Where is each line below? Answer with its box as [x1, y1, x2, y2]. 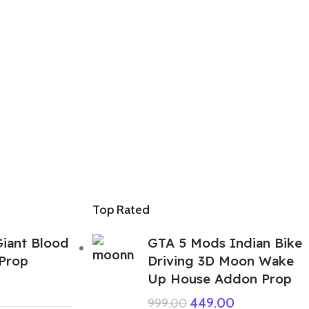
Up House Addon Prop [148, 270, 292, 287]
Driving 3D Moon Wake [148, 252, 295, 269]
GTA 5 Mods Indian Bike [148, 234, 303, 251]
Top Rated [92, 201, 150, 217]
